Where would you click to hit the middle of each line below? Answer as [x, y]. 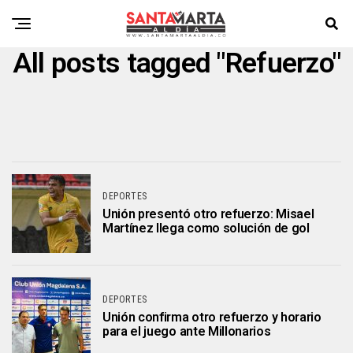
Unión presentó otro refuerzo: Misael [208, 214]
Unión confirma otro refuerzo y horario [212, 317]
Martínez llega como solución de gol [206, 228]
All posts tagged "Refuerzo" [176, 63]
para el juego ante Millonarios [187, 331]
